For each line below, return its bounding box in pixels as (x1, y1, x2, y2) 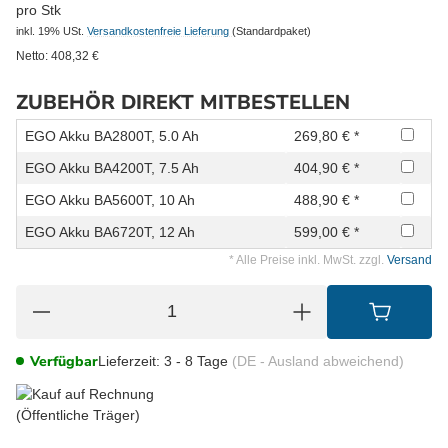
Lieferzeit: (98, 352, 160, 369)
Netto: (16, 48, 48, 63)
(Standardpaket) (232, 24, 311, 37)
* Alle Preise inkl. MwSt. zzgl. (229, 252, 387, 267)
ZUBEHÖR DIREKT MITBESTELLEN (16, 88, 350, 116)
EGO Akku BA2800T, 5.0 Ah (25, 127, 199, 144)
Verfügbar (30, 351, 98, 371)
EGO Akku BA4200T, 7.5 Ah (25, 159, 199, 176)
